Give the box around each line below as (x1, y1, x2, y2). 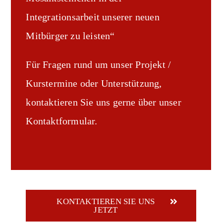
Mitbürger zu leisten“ (26, 30, 115, 41)
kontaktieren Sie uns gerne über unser (26, 97, 181, 108)
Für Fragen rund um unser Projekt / (26, 59, 171, 70)
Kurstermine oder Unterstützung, (26, 78, 162, 89)
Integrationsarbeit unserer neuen (26, 11, 160, 22)
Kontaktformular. (26, 115, 98, 126)
